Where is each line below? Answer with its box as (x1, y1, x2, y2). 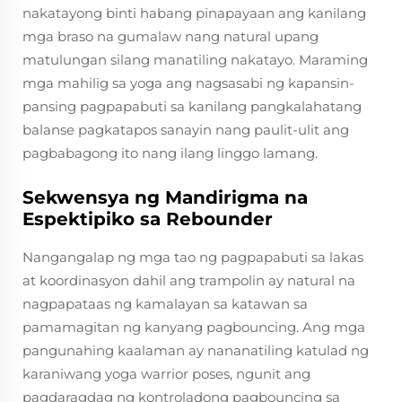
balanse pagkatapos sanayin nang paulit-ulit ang (22, 121, 349, 138)
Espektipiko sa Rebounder (22, 208, 273, 230)
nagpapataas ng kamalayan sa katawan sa (22, 295, 308, 312)
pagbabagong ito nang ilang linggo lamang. (22, 144, 318, 162)
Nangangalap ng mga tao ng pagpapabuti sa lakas (22, 249, 363, 266)
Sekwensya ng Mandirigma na (22, 187, 308, 208)
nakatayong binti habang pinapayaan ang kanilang (22, 4, 366, 22)
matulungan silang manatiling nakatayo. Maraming (22, 51, 368, 68)
